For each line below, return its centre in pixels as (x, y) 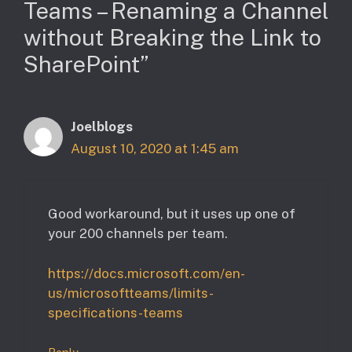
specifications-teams (115, 312)
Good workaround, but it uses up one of (172, 214)
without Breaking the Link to (172, 37)
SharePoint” (86, 64)
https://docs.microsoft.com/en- (147, 273)
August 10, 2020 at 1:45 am (155, 148)
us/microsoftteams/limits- (131, 293)
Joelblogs (102, 126)
